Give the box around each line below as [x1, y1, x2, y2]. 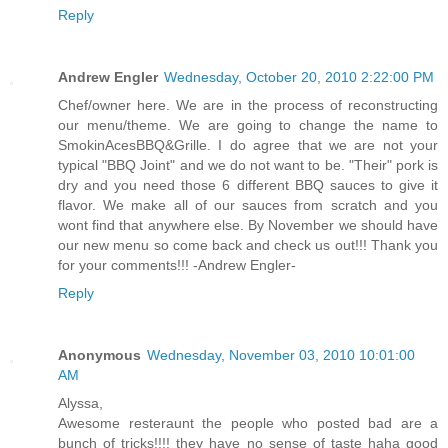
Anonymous [58, 346, 141, 363]
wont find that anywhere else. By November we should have [58, 216, 438, 233]
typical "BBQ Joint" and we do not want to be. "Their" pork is [58, 156, 438, 173]
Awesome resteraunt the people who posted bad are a [58, 414, 438, 431]
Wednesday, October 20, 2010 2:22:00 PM [164, 68, 434, 85]
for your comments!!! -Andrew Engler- [58, 256, 296, 273]
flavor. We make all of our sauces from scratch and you [58, 196, 438, 213]
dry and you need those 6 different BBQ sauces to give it [58, 176, 438, 193]
